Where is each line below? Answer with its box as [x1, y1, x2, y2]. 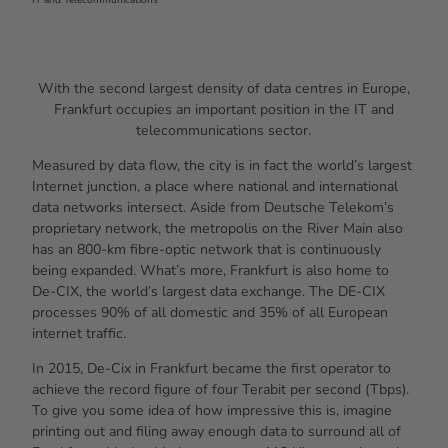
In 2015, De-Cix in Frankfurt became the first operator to [32, 359, 391, 379]
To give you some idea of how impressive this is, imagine [32, 401, 392, 421]
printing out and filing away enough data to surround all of [32, 422, 401, 442]
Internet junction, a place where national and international [32, 176, 398, 196]
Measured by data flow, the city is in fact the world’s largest [32, 155, 412, 175]
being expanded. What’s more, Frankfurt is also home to [32, 260, 389, 280]
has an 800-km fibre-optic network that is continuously [32, 239, 381, 259]
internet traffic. [32, 323, 126, 343]
